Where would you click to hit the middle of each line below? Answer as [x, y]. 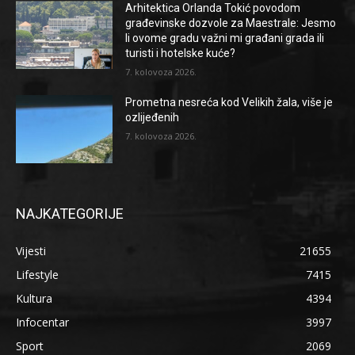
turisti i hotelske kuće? [181, 53]
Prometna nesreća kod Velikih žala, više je [229, 102]
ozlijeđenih [153, 117]
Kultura [34, 298]
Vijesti [31, 250]
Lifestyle [37, 274]
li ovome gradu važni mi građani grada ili [225, 38]
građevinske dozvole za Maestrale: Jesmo [231, 23]
